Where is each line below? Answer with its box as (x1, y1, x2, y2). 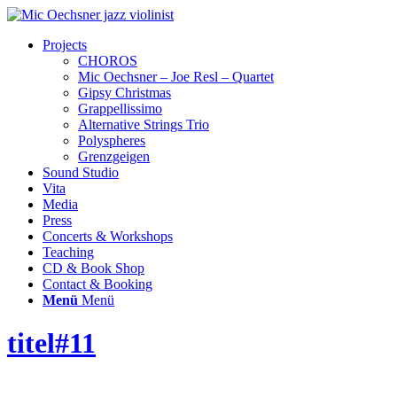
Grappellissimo (78, 101, 162, 116)
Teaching (43, 245, 94, 260)
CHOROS (78, 53, 137, 68)
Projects (43, 37, 87, 52)
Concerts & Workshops (43, 229, 173, 244)
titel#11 (7, 327, 96, 360)
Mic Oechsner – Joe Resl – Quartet (78, 69, 274, 84)
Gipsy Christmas (78, 85, 171, 100)
